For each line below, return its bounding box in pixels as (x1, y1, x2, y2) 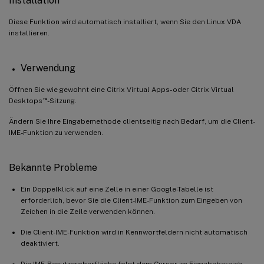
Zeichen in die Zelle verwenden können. (21, 207, 155, 216)
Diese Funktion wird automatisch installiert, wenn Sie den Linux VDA (9, 17, 241, 26)
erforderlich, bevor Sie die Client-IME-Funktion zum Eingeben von (21, 196, 242, 204)
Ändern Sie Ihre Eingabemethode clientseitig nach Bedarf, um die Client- (9, 117, 255, 126)
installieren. (9, 28, 49, 37)
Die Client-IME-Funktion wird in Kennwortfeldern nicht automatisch (21, 227, 247, 236)
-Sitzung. (47, 96, 77, 105)
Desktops (9, 96, 42, 105)
